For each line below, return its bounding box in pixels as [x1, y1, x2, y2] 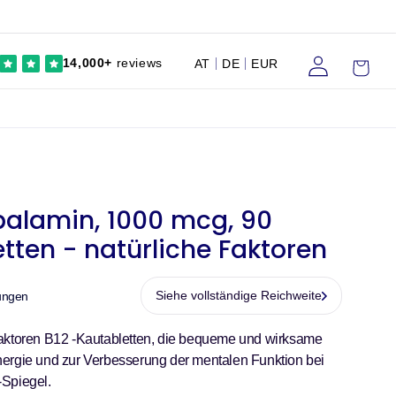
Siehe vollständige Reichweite [156, 288, 322, 302]
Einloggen [290, 55, 352, 69]
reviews [111, 56, 163, 70]
